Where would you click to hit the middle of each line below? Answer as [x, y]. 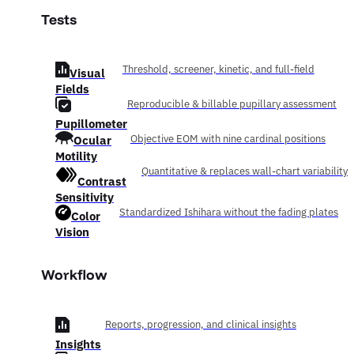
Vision [72, 232]
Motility [76, 156]
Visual [87, 73]
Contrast [102, 181]
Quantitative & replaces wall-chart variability [245, 171]
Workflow [75, 275]
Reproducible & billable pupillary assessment [232, 104]
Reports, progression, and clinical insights [200, 325]
